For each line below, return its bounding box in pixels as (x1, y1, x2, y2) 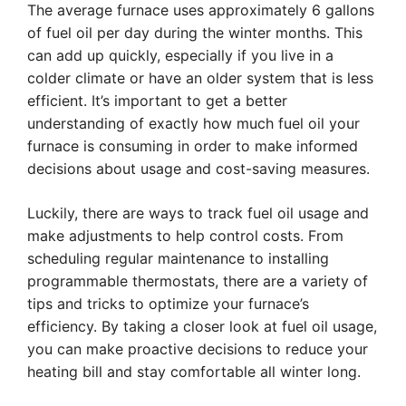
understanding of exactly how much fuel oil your (27, 114, 360, 132)
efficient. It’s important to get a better (27, 92, 287, 110)
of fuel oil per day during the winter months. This (27, 24, 362, 42)
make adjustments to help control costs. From (27, 227, 343, 245)
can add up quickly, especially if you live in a (27, 46, 333, 64)
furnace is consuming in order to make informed (27, 137, 358, 155)
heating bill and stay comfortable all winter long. (27, 362, 361, 381)
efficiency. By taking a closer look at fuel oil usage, (27, 317, 377, 335)
